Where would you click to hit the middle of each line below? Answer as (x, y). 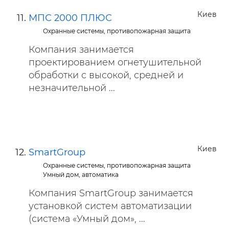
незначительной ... (72, 88)
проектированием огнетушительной (115, 62)
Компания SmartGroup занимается (111, 193)
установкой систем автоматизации (110, 206)
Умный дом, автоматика (81, 175)
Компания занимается (81, 50)
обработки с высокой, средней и (106, 75)
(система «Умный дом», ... (87, 219)
